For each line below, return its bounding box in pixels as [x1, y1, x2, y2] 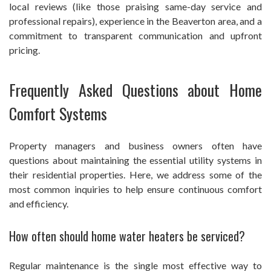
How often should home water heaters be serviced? [9, 227, 245, 246]
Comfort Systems [9, 102, 107, 126]
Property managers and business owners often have [9, 140, 262, 152]
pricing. [9, 44, 40, 56]
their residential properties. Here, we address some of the [9, 169, 262, 181]
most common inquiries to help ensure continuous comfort [9, 183, 262, 195]
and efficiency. [9, 198, 68, 210]
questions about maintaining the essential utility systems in [9, 154, 262, 166]
